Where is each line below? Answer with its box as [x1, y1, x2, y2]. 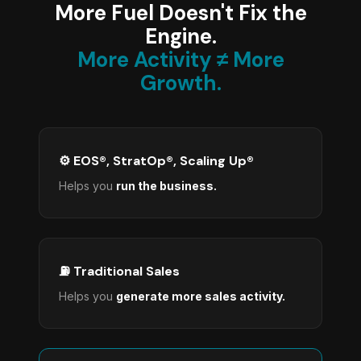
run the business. [116, 179, 217, 193]
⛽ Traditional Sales [59, 263, 180, 280]
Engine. [144, 23, 217, 50]
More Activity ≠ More [77, 46, 284, 73]
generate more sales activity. [116, 289, 285, 303]
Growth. [139, 69, 222, 97]
